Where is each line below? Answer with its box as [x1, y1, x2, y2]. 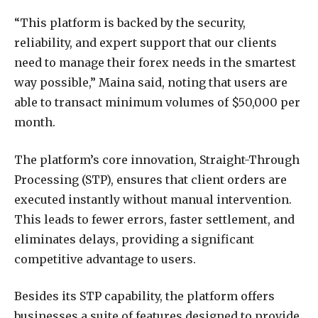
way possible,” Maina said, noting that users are [14, 75, 287, 89]
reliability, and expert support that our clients [14, 35, 277, 50]
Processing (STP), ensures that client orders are [14, 172, 287, 187]
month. [14, 114, 55, 129]
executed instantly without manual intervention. [14, 192, 292, 207]
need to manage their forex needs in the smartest [14, 55, 296, 70]
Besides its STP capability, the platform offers [14, 289, 275, 304]
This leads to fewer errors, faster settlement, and [14, 212, 295, 226]
